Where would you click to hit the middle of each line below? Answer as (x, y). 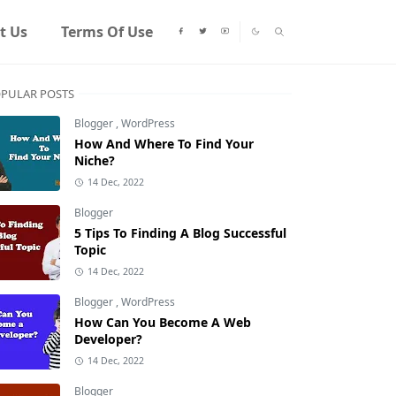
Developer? (108, 339)
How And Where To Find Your (164, 144)
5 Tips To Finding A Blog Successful (180, 233)
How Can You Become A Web (163, 322)
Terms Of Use (107, 32)
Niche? (95, 160)
